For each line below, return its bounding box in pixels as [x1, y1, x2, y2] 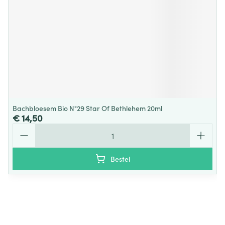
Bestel [110, 154, 130, 164]
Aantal [12, 123, 36, 134]
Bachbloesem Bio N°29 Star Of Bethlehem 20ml [13, 103, 162, 113]
